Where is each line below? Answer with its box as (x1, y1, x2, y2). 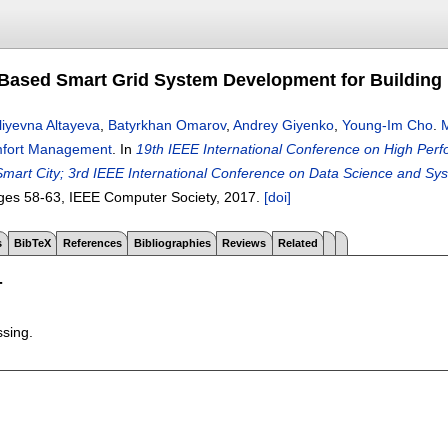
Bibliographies (133, 236, 211, 249)
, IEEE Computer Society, (61, 189, 224, 205)
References (62, 236, 122, 249)
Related (278, 236, 319, 249)
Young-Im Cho (342, 117, 433, 133)
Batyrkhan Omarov (108, 117, 226, 133)
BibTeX (13, 236, 51, 249)
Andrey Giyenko (233, 117, 334, 133)
